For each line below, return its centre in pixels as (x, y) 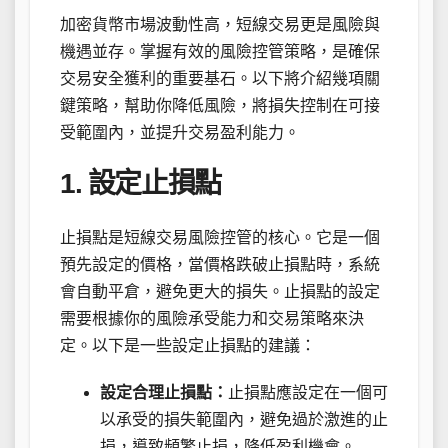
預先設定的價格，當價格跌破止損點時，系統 (220, 265)
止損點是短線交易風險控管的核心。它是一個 (220, 238)
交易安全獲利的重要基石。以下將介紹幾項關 (220, 78)
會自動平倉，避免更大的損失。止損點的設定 (220, 292)
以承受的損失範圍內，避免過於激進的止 (244, 420)
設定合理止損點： (164, 393)
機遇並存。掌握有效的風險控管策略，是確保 (220, 51)
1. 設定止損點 (140, 183)
